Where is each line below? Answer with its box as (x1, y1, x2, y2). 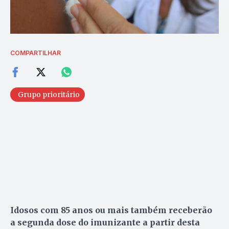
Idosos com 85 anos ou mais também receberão (10, 205, 212, 216)
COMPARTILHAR (10, 49, 61, 57)
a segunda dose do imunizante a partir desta (10, 217, 200, 228)
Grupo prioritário (18, 90, 80, 100)
